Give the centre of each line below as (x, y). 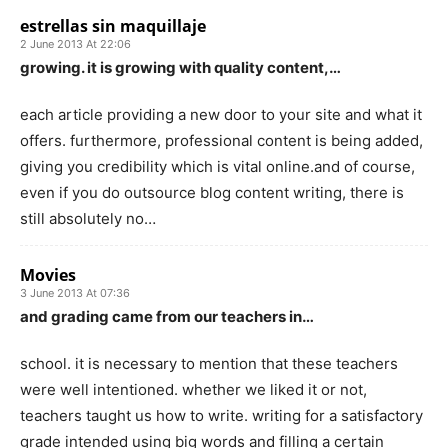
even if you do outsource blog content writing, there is (212, 192)
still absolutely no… (88, 218)
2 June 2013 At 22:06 (75, 43)
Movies (48, 274)
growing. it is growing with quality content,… (180, 67)
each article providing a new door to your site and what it (221, 114)
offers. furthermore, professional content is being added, (221, 140)
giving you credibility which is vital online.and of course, (217, 166)
